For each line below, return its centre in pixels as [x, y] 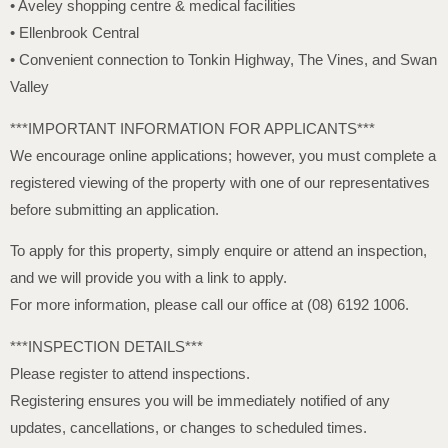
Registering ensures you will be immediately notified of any [200, 400]
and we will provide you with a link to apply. [148, 278]
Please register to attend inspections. [130, 373]
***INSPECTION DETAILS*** [106, 346]
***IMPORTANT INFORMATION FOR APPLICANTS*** [192, 128]
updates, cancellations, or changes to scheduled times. [188, 427]
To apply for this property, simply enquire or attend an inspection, [218, 251]
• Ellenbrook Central [74, 33]
